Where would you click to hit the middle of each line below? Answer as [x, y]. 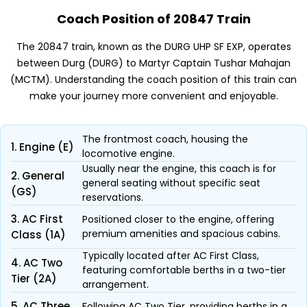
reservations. [113, 197]
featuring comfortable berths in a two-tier [184, 270]
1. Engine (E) [42, 147]
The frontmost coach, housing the [165, 139]
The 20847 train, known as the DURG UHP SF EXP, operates [153, 47]
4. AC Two [37, 262]
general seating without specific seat [171, 183]
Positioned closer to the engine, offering [178, 219]
